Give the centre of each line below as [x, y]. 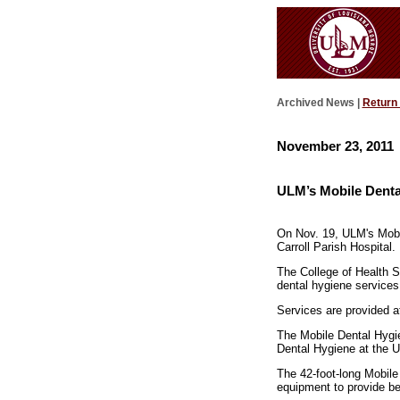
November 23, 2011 [335, 146]
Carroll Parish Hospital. [336, 247]
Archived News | [319, 103]
